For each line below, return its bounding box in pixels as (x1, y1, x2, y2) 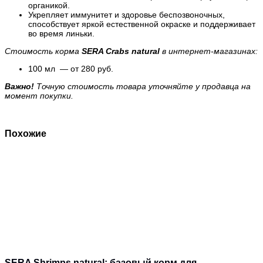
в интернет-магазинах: (160, 46, 258, 56)
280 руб (81, 64, 111, 74)
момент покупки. (5, 91, 73, 101)
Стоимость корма (5, 46, 82, 56)
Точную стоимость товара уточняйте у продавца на (34, 82, 251, 92)
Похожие (5, 127, 46, 139)
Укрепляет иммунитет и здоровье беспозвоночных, (28, 10, 225, 20)
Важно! (5, 82, 34, 92)
